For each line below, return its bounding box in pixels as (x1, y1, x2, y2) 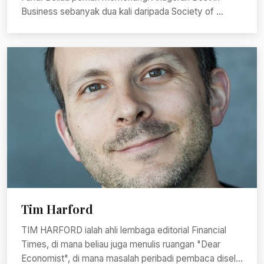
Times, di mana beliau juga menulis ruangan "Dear (21, 238, 220, 250)
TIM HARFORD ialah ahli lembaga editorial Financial (21, 224, 226, 236)
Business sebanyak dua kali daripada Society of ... (21, 6, 223, 18)
